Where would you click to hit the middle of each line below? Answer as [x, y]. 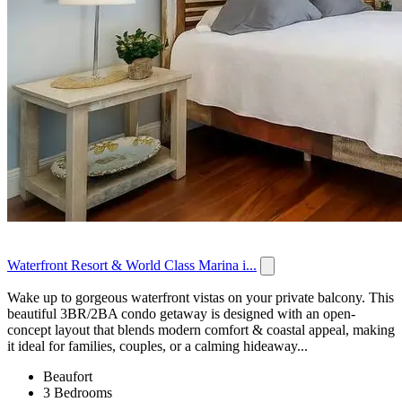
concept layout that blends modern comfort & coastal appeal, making [201, 329]
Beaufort [68, 376]
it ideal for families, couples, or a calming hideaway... [157, 345]
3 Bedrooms [78, 392]
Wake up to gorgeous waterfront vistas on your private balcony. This [201, 297]
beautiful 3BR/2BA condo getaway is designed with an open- [181, 313]
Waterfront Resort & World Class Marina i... [132, 265]
